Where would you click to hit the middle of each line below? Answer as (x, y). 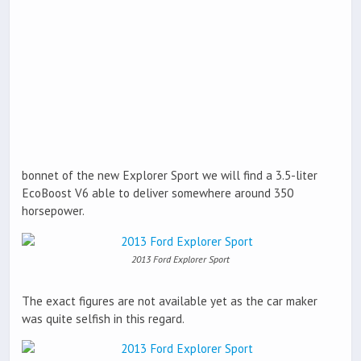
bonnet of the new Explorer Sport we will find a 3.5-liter (170, 176)
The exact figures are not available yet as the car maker (170, 301)
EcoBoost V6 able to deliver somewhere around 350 (158, 193)
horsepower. (53, 211)
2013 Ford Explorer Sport (180, 259)
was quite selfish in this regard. (103, 318)
